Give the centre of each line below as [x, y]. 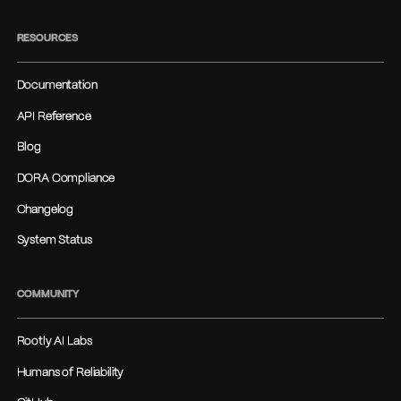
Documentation [57, 86]
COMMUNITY [48, 294]
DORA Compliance [66, 179]
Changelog [45, 209]
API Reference [54, 116]
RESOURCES [47, 38]
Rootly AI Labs [54, 342]
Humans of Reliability [70, 372]
